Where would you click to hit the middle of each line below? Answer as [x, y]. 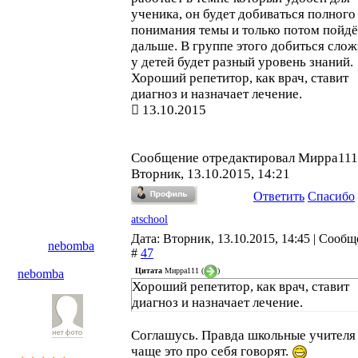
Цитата [149, 270]
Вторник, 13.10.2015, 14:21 [211, 174]
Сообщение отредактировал [215, 158]
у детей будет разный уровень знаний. [242, 62]
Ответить [279, 196]
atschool [149, 219]
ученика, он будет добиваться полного [243, 14]
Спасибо [331, 196]
